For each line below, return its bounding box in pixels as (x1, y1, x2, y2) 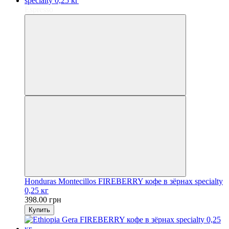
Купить (29, 205, 50, 214)
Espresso (25, 5, 53, 14)
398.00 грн (25, 195, 61, 204)
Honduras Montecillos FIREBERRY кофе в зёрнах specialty (25, 176, 223, 186)
